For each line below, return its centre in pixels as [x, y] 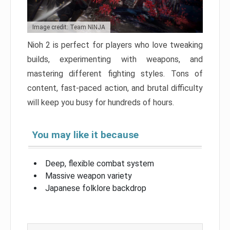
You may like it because [85, 135]
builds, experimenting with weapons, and [115, 60]
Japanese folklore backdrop [96, 188]
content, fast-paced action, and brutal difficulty [115, 88]
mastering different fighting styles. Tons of [115, 74]
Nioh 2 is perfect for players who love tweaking [115, 45]
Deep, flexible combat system [100, 164]
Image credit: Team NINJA [69, 27]
